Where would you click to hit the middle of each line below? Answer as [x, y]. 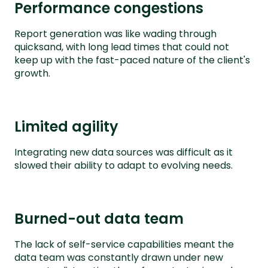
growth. [32, 74]
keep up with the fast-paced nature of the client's [132, 60]
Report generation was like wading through [115, 34]
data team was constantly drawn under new [119, 258]
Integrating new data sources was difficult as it [124, 153]
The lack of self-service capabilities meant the [124, 245]
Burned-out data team [99, 219]
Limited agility [66, 127]
